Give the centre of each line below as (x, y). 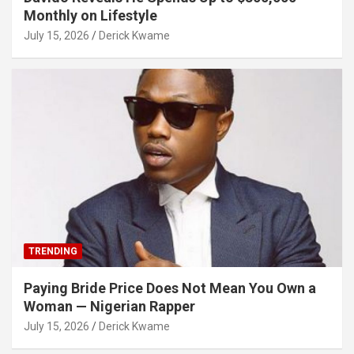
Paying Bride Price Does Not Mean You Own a (170, 288)
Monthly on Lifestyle (90, 16)
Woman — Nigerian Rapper (109, 307)
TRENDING (53, 252)
